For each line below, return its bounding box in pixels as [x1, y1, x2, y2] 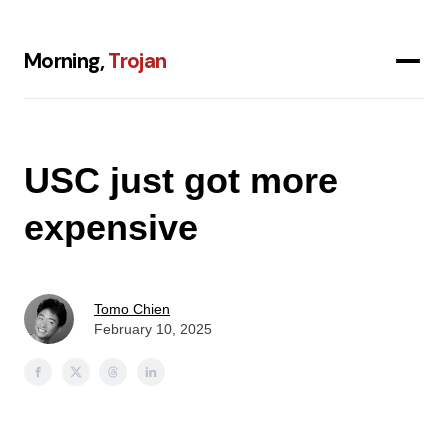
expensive [24, 206, 198, 248]
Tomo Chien [94, 300, 170, 317]
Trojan [108, 47, 167, 75]
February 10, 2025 [94, 320, 212, 337]
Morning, [24, 47, 109, 75]
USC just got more [24, 159, 338, 201]
